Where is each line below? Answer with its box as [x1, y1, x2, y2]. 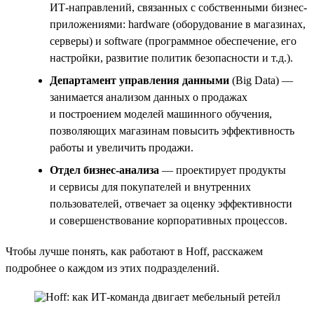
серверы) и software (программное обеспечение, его [50, 34, 296, 47]
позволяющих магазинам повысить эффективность [50, 124, 294, 137]
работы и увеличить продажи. [50, 141, 193, 153]
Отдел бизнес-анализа [50, 163, 159, 176]
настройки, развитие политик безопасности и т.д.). [50, 51, 293, 64]
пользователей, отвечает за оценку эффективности [50, 197, 292, 210]
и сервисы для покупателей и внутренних [50, 180, 251, 193]
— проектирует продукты [159, 163, 286, 176]
